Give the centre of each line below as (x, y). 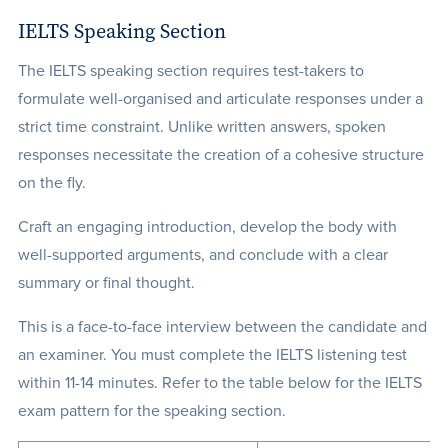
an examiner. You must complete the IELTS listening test (212, 355)
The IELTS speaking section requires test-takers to (190, 71)
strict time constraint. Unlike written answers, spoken (201, 127)
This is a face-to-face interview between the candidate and (222, 327)
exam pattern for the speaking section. (153, 411)
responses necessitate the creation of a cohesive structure (220, 155)
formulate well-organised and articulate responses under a (220, 99)
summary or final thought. (106, 283)
